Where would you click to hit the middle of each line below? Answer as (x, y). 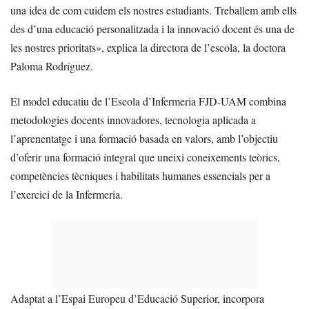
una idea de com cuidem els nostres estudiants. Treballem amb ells (153, 10)
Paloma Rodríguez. (52, 66)
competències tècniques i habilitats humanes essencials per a (140, 176)
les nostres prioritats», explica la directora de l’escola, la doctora (148, 48)
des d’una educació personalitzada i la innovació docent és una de (152, 29)
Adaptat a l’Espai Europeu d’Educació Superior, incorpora (137, 299)
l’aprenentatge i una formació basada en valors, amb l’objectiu (144, 139)
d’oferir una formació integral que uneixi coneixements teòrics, (145, 157)
